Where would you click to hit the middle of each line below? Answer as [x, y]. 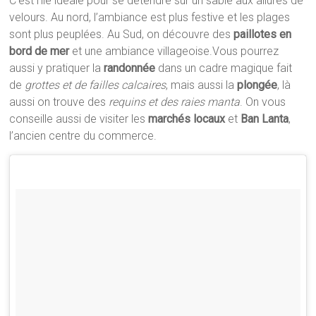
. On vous [263, 102]
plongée [257, 85]
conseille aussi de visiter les [79, 119]
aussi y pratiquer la [57, 68]
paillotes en [263, 35]
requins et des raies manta [175, 102]
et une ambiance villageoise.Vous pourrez [174, 51]
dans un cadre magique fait [224, 68]
